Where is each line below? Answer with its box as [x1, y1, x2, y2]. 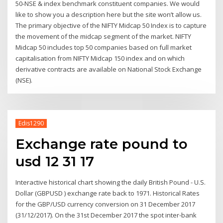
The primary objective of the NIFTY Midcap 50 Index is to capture [15, 21, 207, 30]
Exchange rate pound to [15, 135, 188, 153]
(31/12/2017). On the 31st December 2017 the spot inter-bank [15, 210, 197, 220]
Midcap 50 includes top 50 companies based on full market [15, 43, 192, 52]
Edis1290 [18, 119, 44, 128]
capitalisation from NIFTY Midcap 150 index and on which [15, 54, 185, 63]
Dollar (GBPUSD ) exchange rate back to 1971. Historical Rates [15, 188, 200, 198]
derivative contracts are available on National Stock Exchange [15, 65, 202, 74]
